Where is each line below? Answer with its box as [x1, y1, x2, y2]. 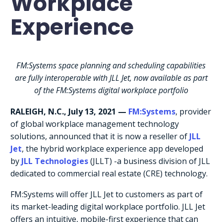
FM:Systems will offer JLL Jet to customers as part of [10, 189, 203, 200]
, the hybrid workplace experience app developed [22, 143, 203, 154]
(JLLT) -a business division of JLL [88, 155, 210, 166]
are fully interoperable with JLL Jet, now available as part [14, 72, 208, 83]
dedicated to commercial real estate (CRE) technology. [10, 167, 208, 179]
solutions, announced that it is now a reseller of [10, 130, 189, 142]
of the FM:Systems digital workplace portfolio [34, 85, 188, 96]
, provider [175, 106, 211, 117]
